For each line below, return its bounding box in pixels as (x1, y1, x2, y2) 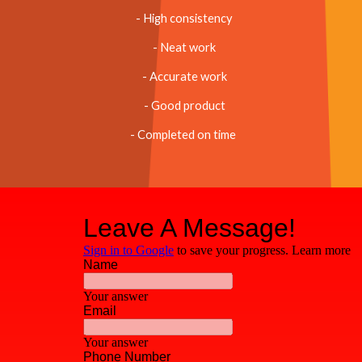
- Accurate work (141, 69, 227, 83)
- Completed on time (130, 127, 238, 141)
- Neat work (153, 40, 216, 54)
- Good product (143, 98, 225, 112)
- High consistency (136, 11, 233, 25)
